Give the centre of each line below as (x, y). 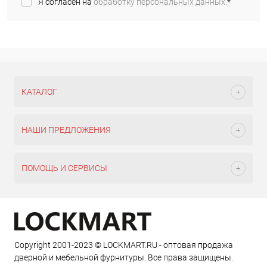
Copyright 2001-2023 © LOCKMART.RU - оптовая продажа (124, 245)
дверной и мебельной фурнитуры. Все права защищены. (124, 257)
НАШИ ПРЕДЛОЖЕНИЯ (66, 130)
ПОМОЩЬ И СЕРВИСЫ (64, 168)
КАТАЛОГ (39, 92)
